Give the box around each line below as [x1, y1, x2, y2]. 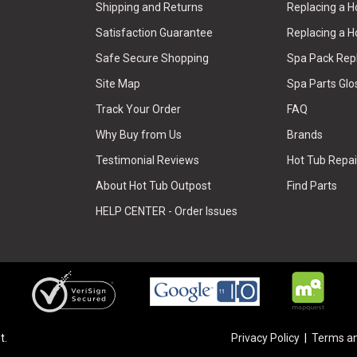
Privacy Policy [231, 331, 300, 345]
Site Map [95, 77, 140, 91]
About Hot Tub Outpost [95, 179, 211, 193]
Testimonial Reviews [95, 154, 199, 167]
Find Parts [287, 179, 338, 193]
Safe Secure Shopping [95, 52, 209, 65]
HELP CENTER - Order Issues [95, 205, 237, 218]
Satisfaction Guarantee [95, 26, 213, 40]
